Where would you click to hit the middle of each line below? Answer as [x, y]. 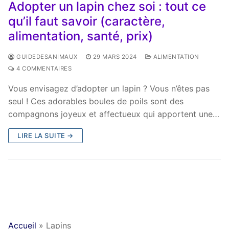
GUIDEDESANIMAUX [46, 56]
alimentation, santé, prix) [81, 36]
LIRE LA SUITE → [45, 135]
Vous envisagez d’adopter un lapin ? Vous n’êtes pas [109, 88]
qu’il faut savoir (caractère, [87, 21]
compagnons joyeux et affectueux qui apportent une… [114, 114]
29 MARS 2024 [115, 56]
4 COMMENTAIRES [43, 68]
